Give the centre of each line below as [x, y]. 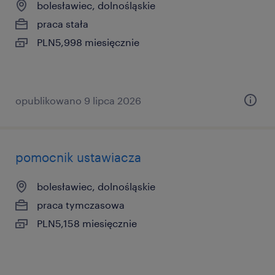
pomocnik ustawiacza [78, 157]
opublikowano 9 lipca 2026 [78, 100]
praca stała [63, 24]
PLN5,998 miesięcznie [88, 42]
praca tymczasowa [81, 205]
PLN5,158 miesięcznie [87, 223]
